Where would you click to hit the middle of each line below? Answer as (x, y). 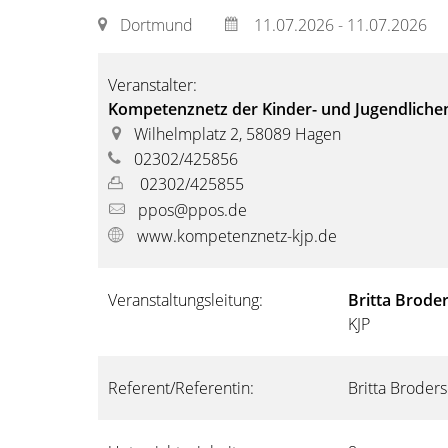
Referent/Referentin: (181, 388)
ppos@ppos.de (192, 210)
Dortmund (156, 25)
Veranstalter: (152, 85)
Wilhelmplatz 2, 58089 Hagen (237, 134)
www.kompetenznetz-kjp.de (236, 236)
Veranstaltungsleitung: (185, 300)
